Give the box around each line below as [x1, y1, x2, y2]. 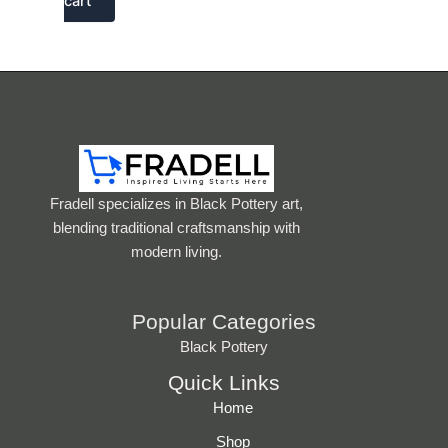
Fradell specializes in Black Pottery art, [49, 195, 303, 213]
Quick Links [168, 371, 280, 395]
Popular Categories [132, 310, 316, 334]
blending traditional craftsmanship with [52, 219, 300, 237]
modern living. [130, 243, 222, 261]
